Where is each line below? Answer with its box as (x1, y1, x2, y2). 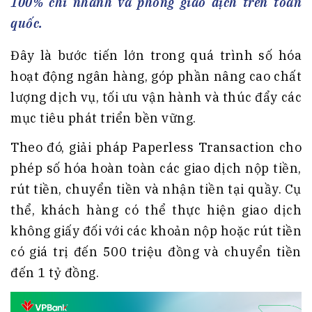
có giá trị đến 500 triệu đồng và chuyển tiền (10, 244, 302, 260)
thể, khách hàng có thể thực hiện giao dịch (10, 202, 302, 219)
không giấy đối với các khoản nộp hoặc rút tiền (10, 223, 302, 240)
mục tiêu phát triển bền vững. (10, 110, 196, 127)
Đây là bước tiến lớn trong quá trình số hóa (10, 47, 302, 64)
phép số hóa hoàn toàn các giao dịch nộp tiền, (10, 160, 302, 177)
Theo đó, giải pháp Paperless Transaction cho (10, 139, 302, 156)
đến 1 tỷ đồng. (10, 265, 99, 281)
